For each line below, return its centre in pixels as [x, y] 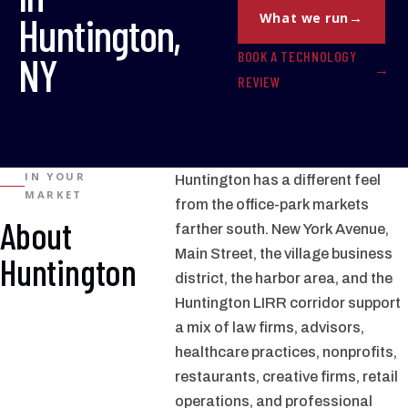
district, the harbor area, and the [284, 278]
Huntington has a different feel [278, 180]
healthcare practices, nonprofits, [286, 352]
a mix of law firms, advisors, [270, 327]
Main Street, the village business [284, 254]
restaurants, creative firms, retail [286, 377]
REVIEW [259, 82]
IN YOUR [56, 176]
